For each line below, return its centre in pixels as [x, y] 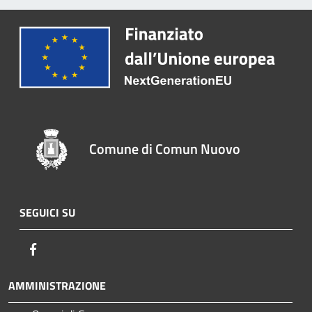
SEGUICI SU [47, 212]
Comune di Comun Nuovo [165, 148]
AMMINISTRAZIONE [57, 285]
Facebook [63, 248]
